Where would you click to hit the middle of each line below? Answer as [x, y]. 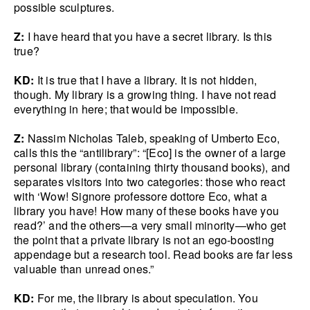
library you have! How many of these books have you [147, 211]
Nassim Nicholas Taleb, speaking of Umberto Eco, [152, 138]
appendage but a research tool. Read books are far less [153, 255]
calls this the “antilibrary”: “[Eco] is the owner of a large [150, 153]
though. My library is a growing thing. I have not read [145, 95]
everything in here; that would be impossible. [126, 109]
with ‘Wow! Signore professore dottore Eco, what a [140, 197]
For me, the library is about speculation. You [146, 298]
